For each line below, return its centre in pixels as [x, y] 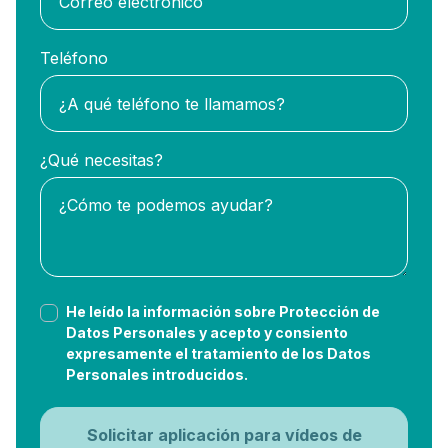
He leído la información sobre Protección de [223, 311]
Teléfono [74, 58]
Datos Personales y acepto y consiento [207, 332]
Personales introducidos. [157, 374]
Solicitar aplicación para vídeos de [122, 434]
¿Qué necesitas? [101, 159]
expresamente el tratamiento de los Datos [218, 353]
